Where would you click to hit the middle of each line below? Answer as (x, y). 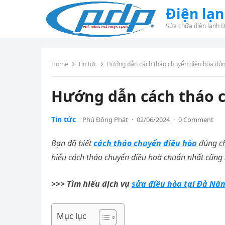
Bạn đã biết (72, 143)
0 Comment (196, 120)
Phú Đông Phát (105, 120)
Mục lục (72, 216)
